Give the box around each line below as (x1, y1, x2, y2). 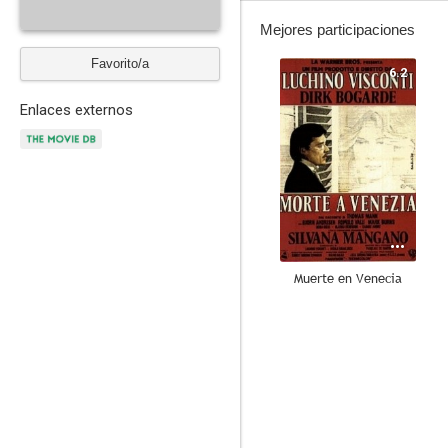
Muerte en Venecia (294, 269, 402, 287)
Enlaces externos (20, 101, 133, 119)
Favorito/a (91, 56, 149, 71)
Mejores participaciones (260, 21, 415, 38)
